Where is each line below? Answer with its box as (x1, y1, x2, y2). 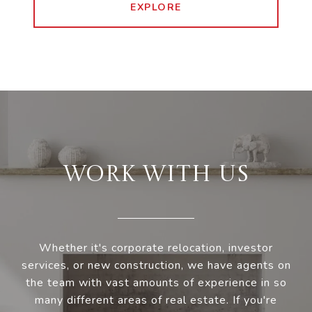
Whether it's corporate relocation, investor (39, 240, 273, 256)
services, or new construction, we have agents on (21, 258, 291, 274)
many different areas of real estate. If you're (35, 292, 277, 309)
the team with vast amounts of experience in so (25, 275, 287, 291)
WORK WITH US (63, 164, 249, 187)
